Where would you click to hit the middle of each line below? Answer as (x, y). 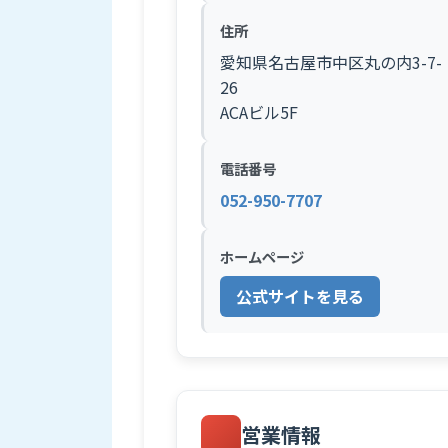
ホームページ (262, 256)
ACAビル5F (259, 112)
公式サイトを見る (300, 296)
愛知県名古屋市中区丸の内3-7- (331, 62)
